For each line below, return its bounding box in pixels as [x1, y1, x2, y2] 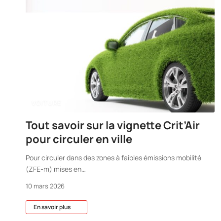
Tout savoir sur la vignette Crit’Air [26, 118, 200, 133]
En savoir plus [34, 203, 71, 211]
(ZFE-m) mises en [26, 164, 81, 174]
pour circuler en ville [26, 132, 132, 147]
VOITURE [32, 98, 62, 107]
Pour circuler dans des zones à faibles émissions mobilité [26, 153, 201, 162]
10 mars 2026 [26, 182, 65, 190]
